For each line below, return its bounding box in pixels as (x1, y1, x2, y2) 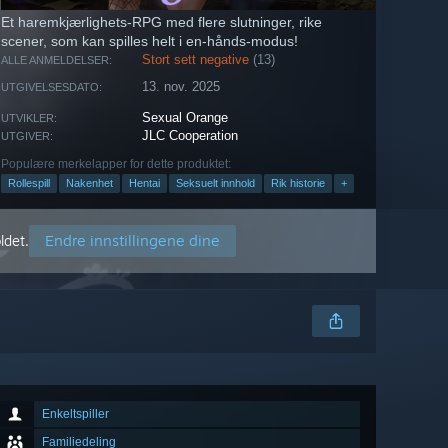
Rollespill (8, 177, 50, 190)
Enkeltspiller (42, 407, 109, 422)
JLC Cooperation (142, 128, 239, 144)
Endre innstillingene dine (45, 231, 220, 251)
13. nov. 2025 (142, 79, 221, 95)
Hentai (129, 177, 160, 190)
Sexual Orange (142, 110, 229, 126)
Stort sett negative (142, 52, 250, 68)
